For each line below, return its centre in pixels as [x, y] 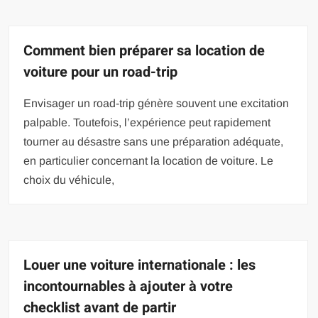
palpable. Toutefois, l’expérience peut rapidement [147, 123]
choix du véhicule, [69, 180]
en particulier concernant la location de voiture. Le [149, 161]
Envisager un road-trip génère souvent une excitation [157, 104]
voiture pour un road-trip [101, 72]
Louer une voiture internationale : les [140, 265]
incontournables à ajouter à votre [128, 287]
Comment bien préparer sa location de [144, 51]
